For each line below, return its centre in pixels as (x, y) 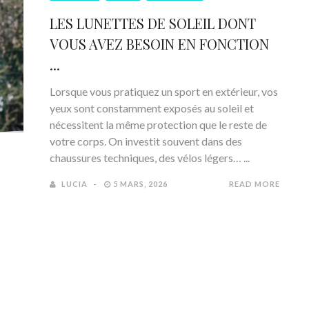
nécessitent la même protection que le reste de (158, 124)
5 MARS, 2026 (139, 184)
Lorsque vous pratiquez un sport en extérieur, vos (164, 91)
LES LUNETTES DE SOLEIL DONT (153, 23)
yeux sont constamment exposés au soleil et (152, 108)
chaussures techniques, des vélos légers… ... (150, 158)
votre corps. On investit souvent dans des (146, 141)
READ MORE (255, 184)
